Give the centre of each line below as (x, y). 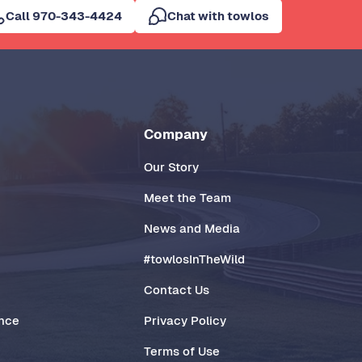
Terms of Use (181, 351)
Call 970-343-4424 (64, 15)
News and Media (192, 228)
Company (175, 134)
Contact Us (176, 289)
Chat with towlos (218, 15)
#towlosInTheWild (194, 259)
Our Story (171, 166)
